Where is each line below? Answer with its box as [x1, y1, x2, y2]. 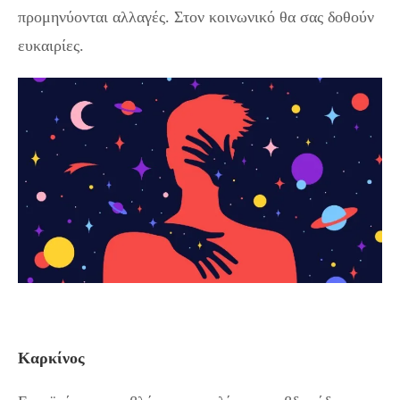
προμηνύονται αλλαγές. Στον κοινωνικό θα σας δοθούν [18, 8, 374, 27]
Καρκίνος [18, 348, 85, 367]
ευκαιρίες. [18, 37, 84, 55]
